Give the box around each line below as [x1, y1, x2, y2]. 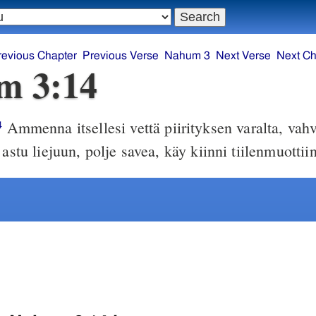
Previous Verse [82, 50, 159, 62]
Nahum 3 [164, 50, 210, 62]
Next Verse [215, 50, 271, 62]
